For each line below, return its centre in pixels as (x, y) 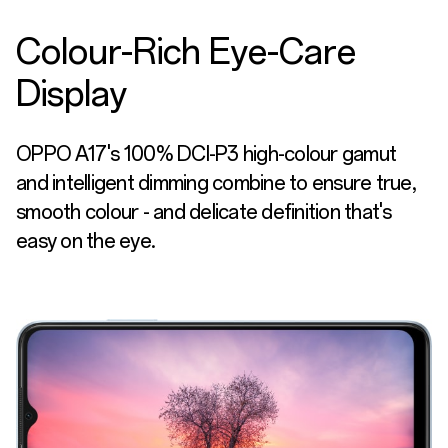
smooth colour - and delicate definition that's (204, 212)
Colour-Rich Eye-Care (186, 51)
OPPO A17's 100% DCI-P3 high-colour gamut (206, 154)
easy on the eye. (85, 241)
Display (71, 93)
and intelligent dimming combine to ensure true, (215, 183)
